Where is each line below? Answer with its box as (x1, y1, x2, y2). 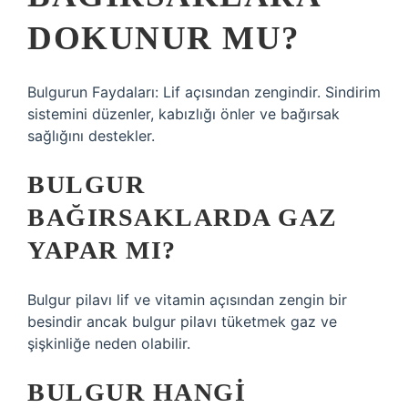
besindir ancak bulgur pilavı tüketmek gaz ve (27, 312, 337, 331)
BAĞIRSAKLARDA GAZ (27, 203, 338, 231)
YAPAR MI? (27, 236, 177, 264)
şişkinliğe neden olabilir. (27, 334, 190, 352)
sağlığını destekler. (27, 127, 155, 145)
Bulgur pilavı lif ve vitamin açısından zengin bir (27, 291, 347, 309)
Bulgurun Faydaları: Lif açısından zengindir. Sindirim (27, 83, 381, 101)
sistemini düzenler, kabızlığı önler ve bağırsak (27, 105, 340, 123)
